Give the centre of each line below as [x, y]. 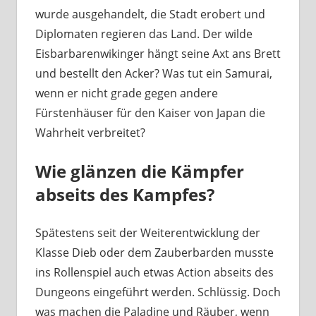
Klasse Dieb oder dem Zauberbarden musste [154, 253]
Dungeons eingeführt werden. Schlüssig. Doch [158, 292]
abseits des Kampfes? [124, 195]
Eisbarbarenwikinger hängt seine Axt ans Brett [158, 54]
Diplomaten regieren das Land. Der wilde [144, 34]
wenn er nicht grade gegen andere [126, 93]
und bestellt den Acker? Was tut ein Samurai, [153, 74]
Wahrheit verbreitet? [90, 133]
